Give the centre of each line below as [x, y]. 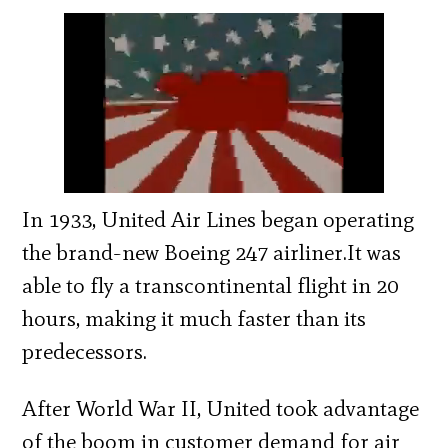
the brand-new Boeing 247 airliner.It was [212, 252]
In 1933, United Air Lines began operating [218, 219]
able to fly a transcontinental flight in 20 [210, 285]
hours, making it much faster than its [194, 318]
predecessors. [85, 351]
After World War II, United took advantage [221, 408]
